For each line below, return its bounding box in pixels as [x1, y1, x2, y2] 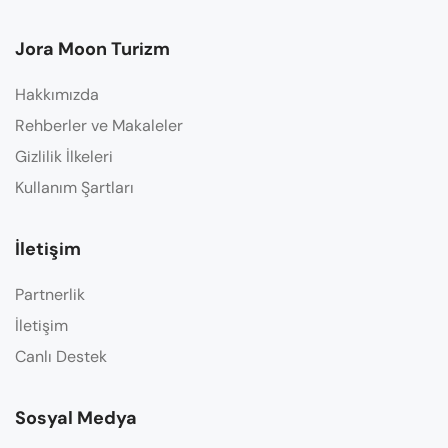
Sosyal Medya [15, 406, 137, 430]
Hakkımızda [15, 84, 99, 105]
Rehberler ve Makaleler [15, 115, 183, 136]
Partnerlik [15, 284, 85, 305]
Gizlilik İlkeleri [15, 146, 113, 167]
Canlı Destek [15, 346, 107, 367]
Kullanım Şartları [15, 177, 134, 198]
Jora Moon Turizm [15, 37, 170, 61]
